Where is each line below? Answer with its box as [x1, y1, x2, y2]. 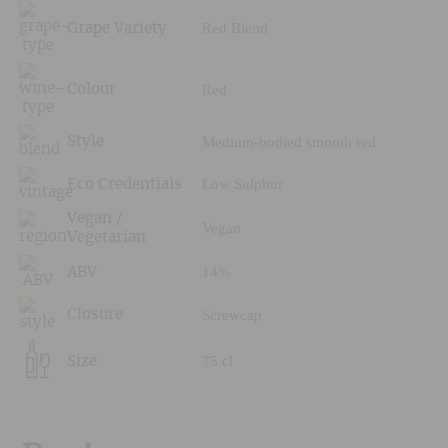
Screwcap [201, 306, 262, 323]
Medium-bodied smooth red [201, 133, 376, 150]
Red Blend [201, 20, 268, 37]
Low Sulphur [201, 176, 283, 193]
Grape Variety [66, 20, 167, 36]
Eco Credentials [66, 176, 182, 192]
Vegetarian [66, 230, 146, 246]
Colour [66, 82, 116, 98]
